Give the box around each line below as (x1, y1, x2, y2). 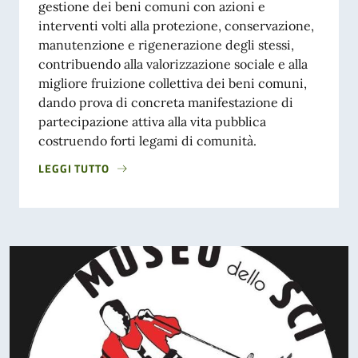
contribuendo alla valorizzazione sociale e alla (38, 55, 308, 72)
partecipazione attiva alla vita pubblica (38, 113, 266, 129)
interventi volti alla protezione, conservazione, (38, 17, 314, 34)
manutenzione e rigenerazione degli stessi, (38, 36, 294, 53)
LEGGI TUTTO (38, 159, 109, 177)
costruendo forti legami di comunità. (38, 132, 257, 149)
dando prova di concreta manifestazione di (38, 93, 293, 110)
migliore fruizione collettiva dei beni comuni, (38, 74, 307, 91)
